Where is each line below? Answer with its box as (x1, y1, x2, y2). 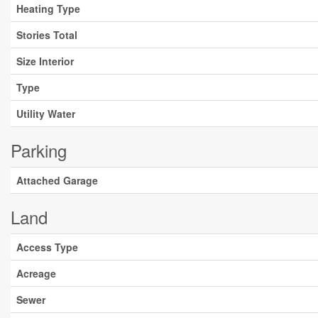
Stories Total (16, 28, 77, 42)
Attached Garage (16, 173, 98, 187)
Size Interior (16, 54, 74, 68)
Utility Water (16, 106, 75, 121)
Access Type (16, 240, 78, 254)
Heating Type (16, 1, 80, 16)
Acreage (16, 266, 56, 280)
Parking (11, 138, 67, 163)
